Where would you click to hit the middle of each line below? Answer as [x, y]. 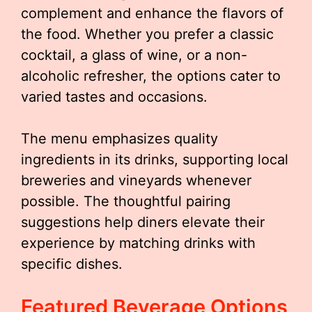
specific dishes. [72, 264]
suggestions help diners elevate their [143, 222]
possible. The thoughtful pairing [126, 201]
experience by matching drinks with [138, 243]
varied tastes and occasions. [114, 97]
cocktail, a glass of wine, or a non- [134, 55]
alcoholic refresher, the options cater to [151, 76]
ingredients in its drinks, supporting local [155, 159]
